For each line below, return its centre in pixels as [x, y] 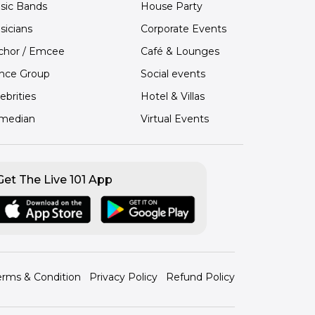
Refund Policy [200, 277]
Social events [173, 74]
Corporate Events [183, 29]
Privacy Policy [123, 277]
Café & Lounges [180, 51]
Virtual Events [174, 119]
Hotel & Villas [172, 96]
